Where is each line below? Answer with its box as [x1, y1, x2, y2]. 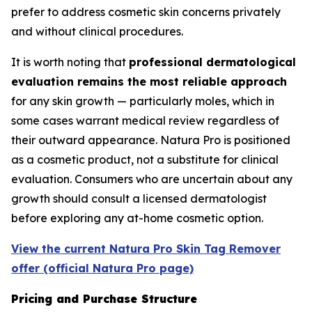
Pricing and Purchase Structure [11, 292, 197, 306]
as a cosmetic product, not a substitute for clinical [11, 153, 279, 166]
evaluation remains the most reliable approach [11, 75, 287, 88]
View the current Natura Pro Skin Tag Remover [11, 242, 281, 256]
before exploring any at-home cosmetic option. [11, 211, 263, 225]
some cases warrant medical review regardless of [11, 114, 279, 127]
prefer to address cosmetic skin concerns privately [11, 5, 281, 19]
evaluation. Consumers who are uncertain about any [11, 172, 292, 186]
